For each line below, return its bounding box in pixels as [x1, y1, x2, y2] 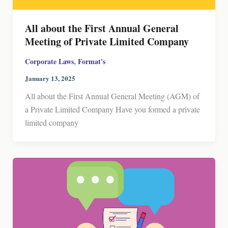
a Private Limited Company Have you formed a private [24, 104, 200, 115]
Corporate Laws [24, 55, 74, 67]
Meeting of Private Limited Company [24, 34, 189, 49]
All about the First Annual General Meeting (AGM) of [24, 91, 199, 102]
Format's [77, 55, 105, 67]
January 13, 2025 [24, 73, 75, 83]
